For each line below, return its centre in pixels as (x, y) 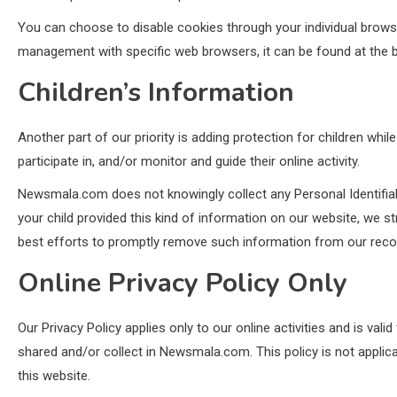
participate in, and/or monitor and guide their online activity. (189, 161)
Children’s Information (156, 93)
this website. (54, 376)
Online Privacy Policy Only (183, 283)
